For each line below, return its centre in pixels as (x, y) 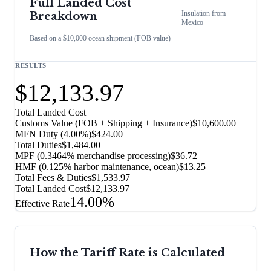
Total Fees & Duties (53, 178)
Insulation (196, 13)
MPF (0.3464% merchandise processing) (93, 156)
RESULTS (31, 66)
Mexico (193, 22)
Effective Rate (42, 204)
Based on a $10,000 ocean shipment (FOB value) (100, 38)
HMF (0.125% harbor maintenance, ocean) (97, 167)
